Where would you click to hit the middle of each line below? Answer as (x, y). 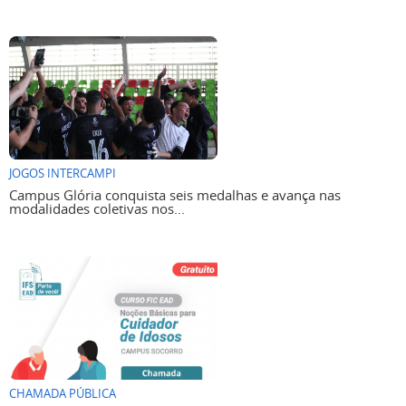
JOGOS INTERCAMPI (63, 174)
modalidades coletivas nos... (97, 209)
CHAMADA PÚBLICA (63, 394)
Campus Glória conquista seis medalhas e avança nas (175, 195)
